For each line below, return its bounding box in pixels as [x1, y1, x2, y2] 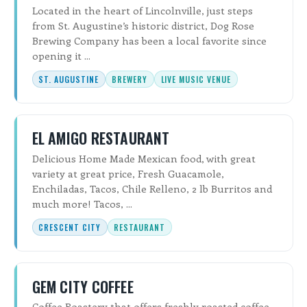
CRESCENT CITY [38, 221, 101, 233]
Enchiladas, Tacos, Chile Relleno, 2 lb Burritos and [32, 181, 272, 195]
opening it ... [32, 48, 90, 62]
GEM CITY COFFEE [32, 275, 134, 297]
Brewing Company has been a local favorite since [32, 33, 267, 47]
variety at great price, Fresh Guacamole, [32, 166, 224, 180]
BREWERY [112, 73, 147, 85]
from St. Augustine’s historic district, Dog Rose [32, 18, 254, 32]
